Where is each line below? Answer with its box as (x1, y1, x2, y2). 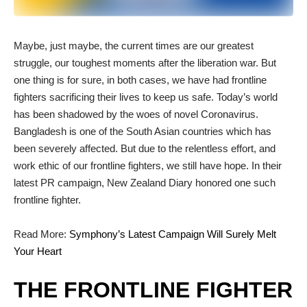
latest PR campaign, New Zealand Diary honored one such (14, 176, 275, 188)
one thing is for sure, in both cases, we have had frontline (14, 73, 267, 86)
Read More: (14, 228, 69, 240)
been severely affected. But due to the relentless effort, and (14, 142, 275, 154)
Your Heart (14, 245, 62, 257)
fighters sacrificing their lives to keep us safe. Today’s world (14, 90, 278, 103)
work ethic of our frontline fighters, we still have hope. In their (14, 159, 282, 171)
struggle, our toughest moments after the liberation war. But (14, 56, 276, 69)
